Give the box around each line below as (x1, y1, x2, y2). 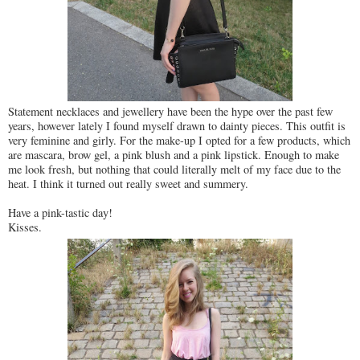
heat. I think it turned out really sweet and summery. (8, 176, 252, 192)
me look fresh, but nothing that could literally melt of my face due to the (8, 162, 341, 178)
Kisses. (8, 219, 42, 235)
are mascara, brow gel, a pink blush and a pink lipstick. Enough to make (8, 147, 339, 163)
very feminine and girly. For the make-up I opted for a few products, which (8, 133, 350, 149)
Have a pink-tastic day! (8, 205, 112, 221)
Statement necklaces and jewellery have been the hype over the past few (8, 104, 333, 120)
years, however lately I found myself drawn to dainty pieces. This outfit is (8, 118, 346, 134)
